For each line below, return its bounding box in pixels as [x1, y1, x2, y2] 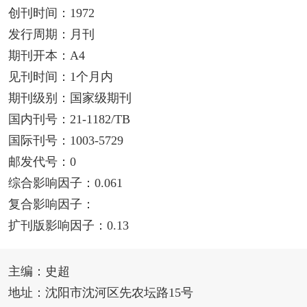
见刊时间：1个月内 [8, 70, 113, 84]
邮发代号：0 [8, 155, 76, 169]
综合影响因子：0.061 [8, 176, 123, 191]
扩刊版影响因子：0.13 [8, 219, 129, 233]
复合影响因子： [8, 197, 95, 212]
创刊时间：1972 [8, 6, 95, 21]
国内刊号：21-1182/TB [8, 112, 130, 127]
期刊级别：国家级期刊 [8, 91, 132, 106]
